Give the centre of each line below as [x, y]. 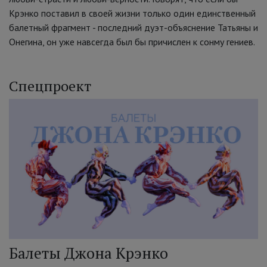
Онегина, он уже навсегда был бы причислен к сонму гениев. [133, 42]
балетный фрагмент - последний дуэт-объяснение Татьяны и [133, 28]
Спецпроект [50, 86]
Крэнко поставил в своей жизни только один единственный [132, 13]
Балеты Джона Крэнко [89, 253]
